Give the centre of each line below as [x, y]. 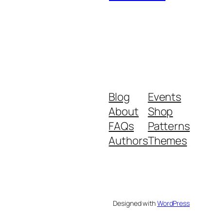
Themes [167, 140]
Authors [128, 140]
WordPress [173, 203]
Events [164, 97]
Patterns [169, 126]
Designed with [135, 203]
